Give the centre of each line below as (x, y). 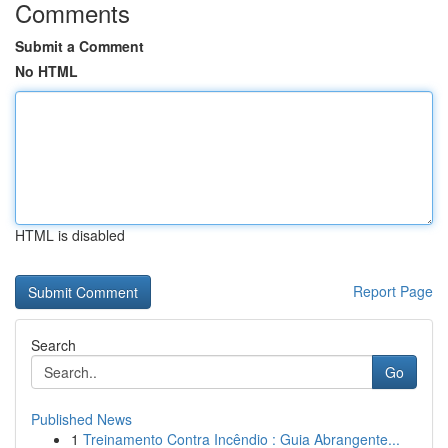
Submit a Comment (79, 46)
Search (53, 345)
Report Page (393, 291)
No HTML (46, 71)
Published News (81, 419)
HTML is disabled (70, 235)
